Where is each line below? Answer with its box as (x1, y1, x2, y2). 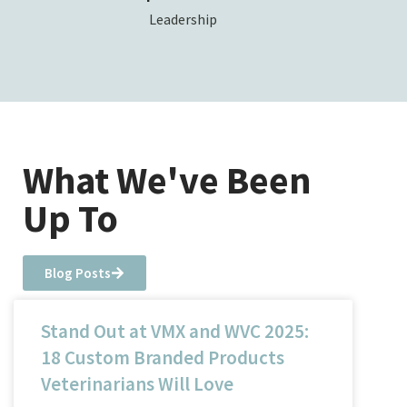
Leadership (149, 9, 218, 28)
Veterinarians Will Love (41, 371, 233, 396)
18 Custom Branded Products (41, 344, 284, 370)
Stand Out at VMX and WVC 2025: (41, 318, 309, 343)
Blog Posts (45, 263, 111, 282)
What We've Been (23, 155, 312, 203)
